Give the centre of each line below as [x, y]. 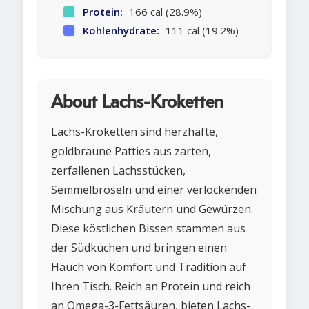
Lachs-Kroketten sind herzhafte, [134, 132]
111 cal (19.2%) [201, 31]
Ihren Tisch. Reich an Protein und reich [151, 287]
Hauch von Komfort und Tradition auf [149, 267]
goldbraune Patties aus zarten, [131, 151]
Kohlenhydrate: [121, 31]
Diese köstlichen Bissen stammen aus [148, 229]
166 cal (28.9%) [164, 12]
